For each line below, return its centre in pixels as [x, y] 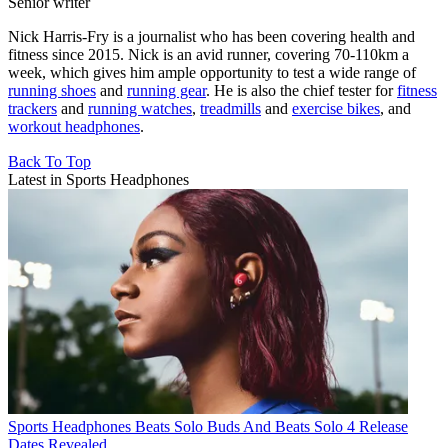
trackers [32, 108]
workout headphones [74, 126]
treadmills [230, 108]
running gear [166, 90]
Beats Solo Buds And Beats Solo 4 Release [271, 426]
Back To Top [49, 161]
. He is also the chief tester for [301, 90]
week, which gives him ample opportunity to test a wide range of [212, 72]
